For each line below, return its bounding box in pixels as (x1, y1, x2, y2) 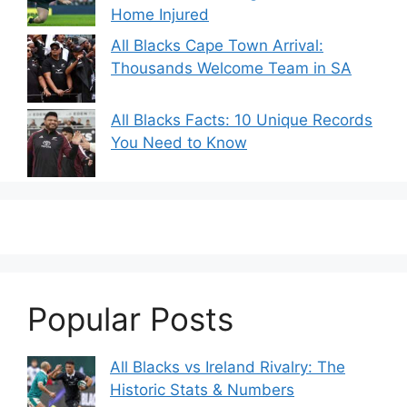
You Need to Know (111, 133, 247, 152)
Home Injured (111, 5, 209, 25)
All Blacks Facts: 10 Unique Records (111, 110, 372, 129)
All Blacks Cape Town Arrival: (111, 35, 323, 55)
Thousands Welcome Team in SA (111, 58, 352, 77)
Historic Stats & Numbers (110, 380, 294, 399)
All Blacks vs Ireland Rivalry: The (110, 357, 345, 376)
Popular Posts (27, 299, 233, 338)
